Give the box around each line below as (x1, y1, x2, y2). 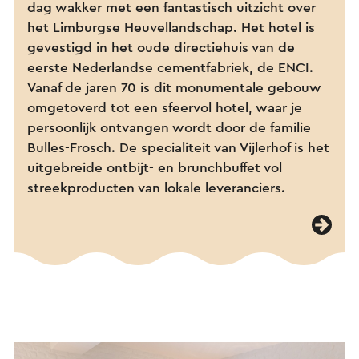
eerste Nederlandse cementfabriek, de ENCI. (27, 61, 313, 75)
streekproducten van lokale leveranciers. (27, 181, 285, 196)
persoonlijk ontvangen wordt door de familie (27, 121, 311, 135)
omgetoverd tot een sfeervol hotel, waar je (27, 101, 302, 115)
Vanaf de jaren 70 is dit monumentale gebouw (27, 81, 321, 95)
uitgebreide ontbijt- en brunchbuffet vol (27, 161, 282, 175)
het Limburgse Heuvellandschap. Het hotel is (27, 21, 315, 35)
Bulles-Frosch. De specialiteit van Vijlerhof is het (27, 141, 329, 155)
